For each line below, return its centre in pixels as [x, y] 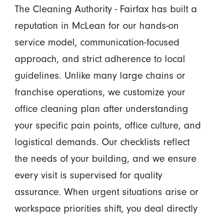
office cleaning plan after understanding [101, 109]
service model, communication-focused [97, 42]
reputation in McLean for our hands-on [97, 26]
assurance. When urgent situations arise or [106, 192]
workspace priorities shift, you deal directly [106, 208]
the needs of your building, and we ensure [105, 159]
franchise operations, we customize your [100, 92]
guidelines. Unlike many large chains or [100, 76]
